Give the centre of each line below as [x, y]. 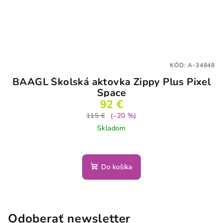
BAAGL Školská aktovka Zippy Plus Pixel [111, 82]
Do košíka [117, 167]
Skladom [111, 128]
